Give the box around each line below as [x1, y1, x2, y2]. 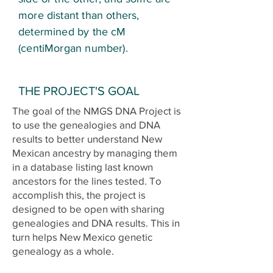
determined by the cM [18, 25, 126, 38]
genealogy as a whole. [12, 244, 114, 257]
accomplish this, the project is [12, 188, 146, 200]
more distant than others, [18, 9, 140, 21]
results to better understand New [12, 132, 162, 144]
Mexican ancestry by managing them [12, 146, 177, 158]
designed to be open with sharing [12, 202, 165, 214]
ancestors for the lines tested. [12, 174, 149, 186]
